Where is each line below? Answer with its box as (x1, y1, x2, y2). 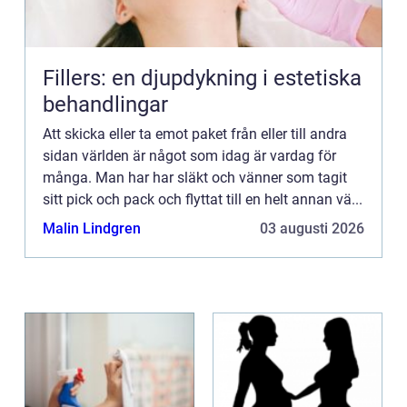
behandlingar (43, 91, 168, 117)
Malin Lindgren (43, 219, 141, 237)
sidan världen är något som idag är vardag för (43, 146, 336, 164)
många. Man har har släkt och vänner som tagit (43, 168, 347, 186)
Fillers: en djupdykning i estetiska (43, 65, 362, 91)
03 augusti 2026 (260, 219, 364, 237)
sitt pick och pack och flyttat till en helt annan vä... (43, 190, 362, 208)
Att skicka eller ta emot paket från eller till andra (43, 124, 347, 143)
